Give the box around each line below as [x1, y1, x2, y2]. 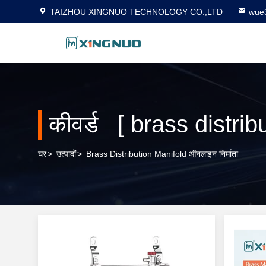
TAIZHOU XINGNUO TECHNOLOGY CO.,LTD [50, 7, 223, 17]
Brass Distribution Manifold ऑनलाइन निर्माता [86, 149, 238, 159]
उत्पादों [56, 149, 76, 159]
